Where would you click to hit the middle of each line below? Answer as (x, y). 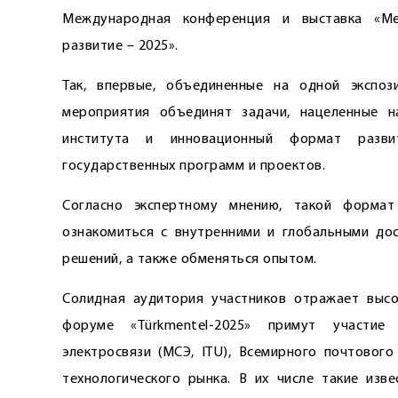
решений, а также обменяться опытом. (190, 259)
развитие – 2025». (120, 46)
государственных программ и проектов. (194, 166)
